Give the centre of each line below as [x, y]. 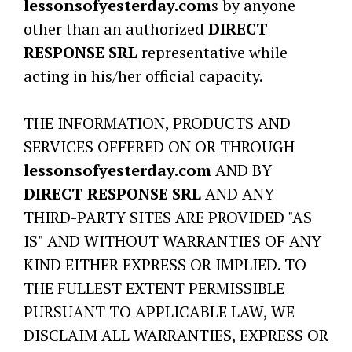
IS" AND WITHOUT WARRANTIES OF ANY [172, 241]
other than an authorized [116, 29]
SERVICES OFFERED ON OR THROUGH [159, 147]
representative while [213, 52]
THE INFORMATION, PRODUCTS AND [157, 123]
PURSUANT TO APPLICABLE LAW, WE [159, 312]
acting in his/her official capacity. [143, 76]
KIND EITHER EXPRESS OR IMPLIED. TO [165, 264]
